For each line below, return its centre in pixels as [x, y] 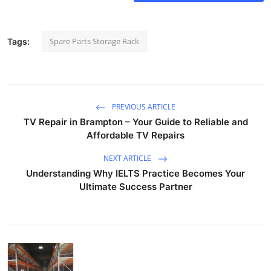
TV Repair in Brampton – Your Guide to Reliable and [135, 122]
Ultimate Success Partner [135, 186]
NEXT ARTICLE [128, 158]
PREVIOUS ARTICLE [143, 106]
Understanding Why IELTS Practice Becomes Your [135, 173]
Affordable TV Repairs [135, 135]
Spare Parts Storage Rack [94, 41]
